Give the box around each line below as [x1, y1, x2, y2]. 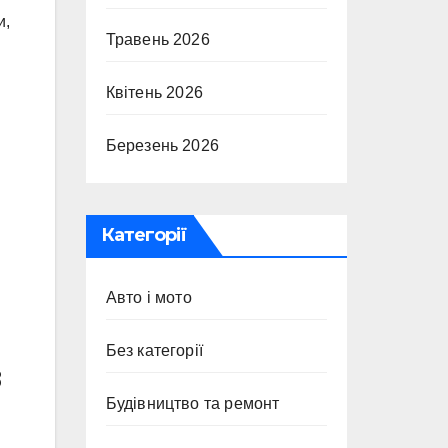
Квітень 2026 [105, 84, 203, 101]
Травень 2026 [105, 31, 210, 48]
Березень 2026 [105, 137, 220, 154]
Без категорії [105, 342, 204, 359]
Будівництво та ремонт [105, 395, 280, 412]
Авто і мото [105, 289, 192, 306]
